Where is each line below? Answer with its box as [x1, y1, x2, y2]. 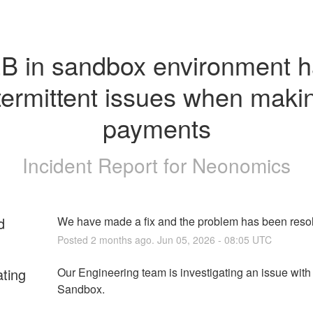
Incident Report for [22, 150, 192, 179]
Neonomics [192, 150, 291, 179]
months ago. [96, 232, 157, 247]
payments [102, 110, 211, 145]
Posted [57, 232, 91, 247]
